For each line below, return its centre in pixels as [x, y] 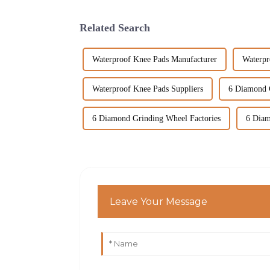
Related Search [115, 28]
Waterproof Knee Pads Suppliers [148, 89]
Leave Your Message [159, 202]
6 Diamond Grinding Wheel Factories [156, 118]
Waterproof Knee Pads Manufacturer [155, 59]
